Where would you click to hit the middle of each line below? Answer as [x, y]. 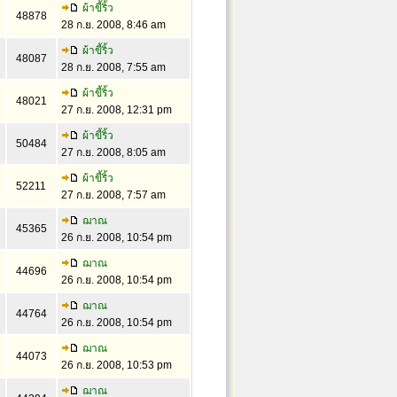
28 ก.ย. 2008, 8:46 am [113, 25]
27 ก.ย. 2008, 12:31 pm [116, 110]
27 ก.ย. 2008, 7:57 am [113, 195]
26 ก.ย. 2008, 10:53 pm [116, 365]
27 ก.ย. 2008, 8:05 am [113, 152]
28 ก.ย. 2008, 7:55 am [113, 67]
